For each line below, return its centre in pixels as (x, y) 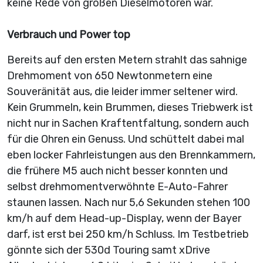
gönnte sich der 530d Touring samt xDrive (109, 250)
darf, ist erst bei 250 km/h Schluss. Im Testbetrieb (128, 234)
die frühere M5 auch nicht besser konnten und (117, 171)
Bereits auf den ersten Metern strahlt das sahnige (127, 60)
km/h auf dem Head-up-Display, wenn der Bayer (124, 218)
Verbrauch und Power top (69, 35)
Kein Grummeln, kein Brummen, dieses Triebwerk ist (130, 107)
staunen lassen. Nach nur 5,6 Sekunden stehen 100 (129, 203)
